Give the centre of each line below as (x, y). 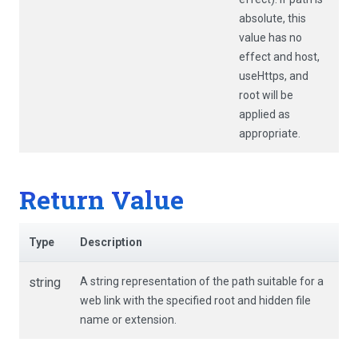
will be (276, 95)
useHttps (262, 76)
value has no (270, 37)
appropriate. (270, 133)
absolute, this (272, 18)
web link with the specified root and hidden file (195, 301)
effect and (267, 56)
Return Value (101, 199)
